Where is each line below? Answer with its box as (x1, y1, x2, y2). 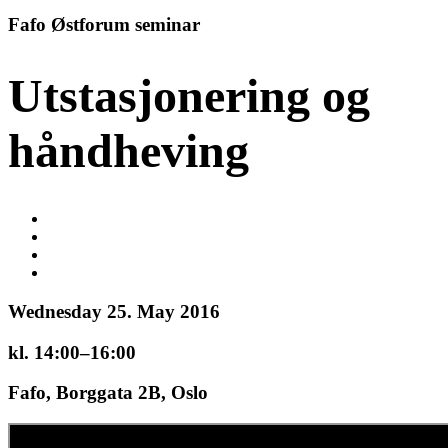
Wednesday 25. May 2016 (8, 301, 220, 323)
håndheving (8, 124, 249, 178)
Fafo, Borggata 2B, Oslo (8, 382, 208, 404)
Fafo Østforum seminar (8, 14, 200, 35)
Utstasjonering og (8, 69, 370, 123)
